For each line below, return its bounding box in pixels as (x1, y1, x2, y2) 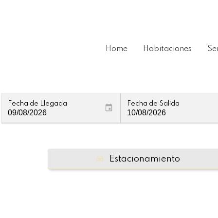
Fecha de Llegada (8, 100, 67, 107)
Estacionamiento (109, 154, 180, 163)
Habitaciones (143, 45, 192, 53)
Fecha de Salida (127, 100, 180, 107)
